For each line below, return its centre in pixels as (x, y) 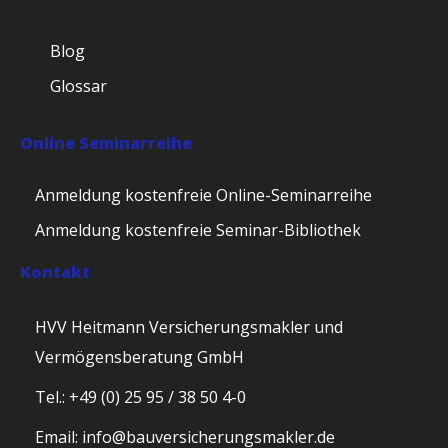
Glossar (78, 86)
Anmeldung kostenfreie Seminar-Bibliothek (198, 230)
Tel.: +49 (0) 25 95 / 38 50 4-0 (140, 397)
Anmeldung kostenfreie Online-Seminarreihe (203, 195)
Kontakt (55, 272)
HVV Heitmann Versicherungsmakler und (189, 327)
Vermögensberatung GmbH (139, 357)
